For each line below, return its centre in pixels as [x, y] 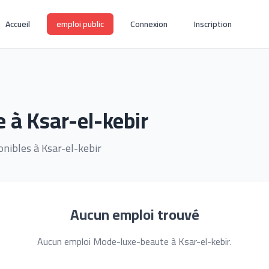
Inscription [213, 24]
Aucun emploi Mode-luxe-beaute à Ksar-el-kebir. [134, 241]
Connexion [149, 24]
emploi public [80, 24]
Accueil [18, 24]
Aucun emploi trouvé [134, 215]
